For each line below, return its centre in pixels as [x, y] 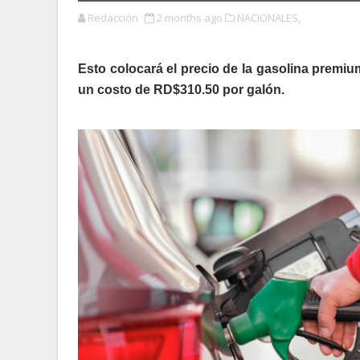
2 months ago [190, 18]
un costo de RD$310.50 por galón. [181, 90]
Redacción [113, 18]
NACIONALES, [269, 18]
